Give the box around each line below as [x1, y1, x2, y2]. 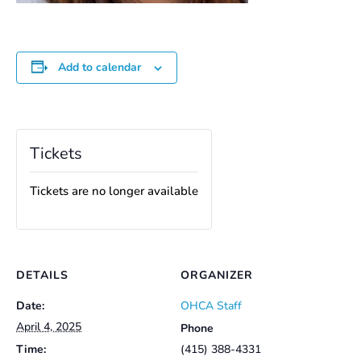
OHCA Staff [180, 298, 242, 314]
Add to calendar [58, 60, 141, 76]
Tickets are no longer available [30, 183, 198, 200]
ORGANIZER [180, 268, 253, 284]
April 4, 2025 [16, 319, 81, 335]
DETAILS [16, 268, 68, 284]
